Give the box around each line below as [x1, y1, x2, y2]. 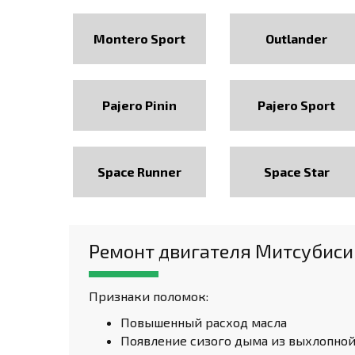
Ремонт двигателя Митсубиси [89, 239, 353, 262]
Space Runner [97, 164, 182, 179]
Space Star [263, 164, 330, 179]
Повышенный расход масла [120, 315, 287, 330]
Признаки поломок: [89, 288, 208, 303]
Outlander [265, 31, 328, 46]
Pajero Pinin [102, 97, 177, 113]
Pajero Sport [258, 97, 336, 113]
